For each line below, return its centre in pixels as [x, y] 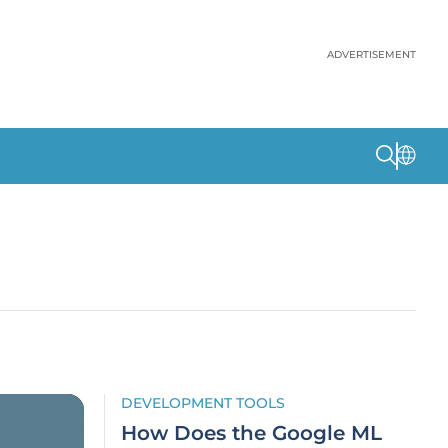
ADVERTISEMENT [371, 54]
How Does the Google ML [251, 433]
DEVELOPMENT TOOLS [203, 403]
